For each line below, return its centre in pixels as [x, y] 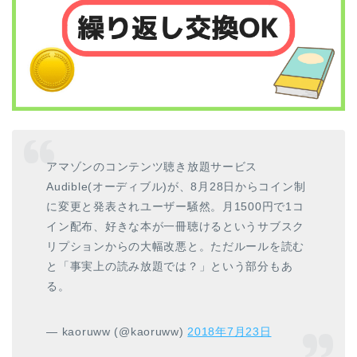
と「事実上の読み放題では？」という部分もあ [170, 267]
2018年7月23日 [229, 332]
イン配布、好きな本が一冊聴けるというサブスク [176, 227]
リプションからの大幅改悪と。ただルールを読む [176, 247]
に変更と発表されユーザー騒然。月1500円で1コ [175, 207]
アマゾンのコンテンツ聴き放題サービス [152, 167]
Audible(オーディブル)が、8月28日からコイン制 [176, 187]
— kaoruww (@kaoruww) [117, 332]
